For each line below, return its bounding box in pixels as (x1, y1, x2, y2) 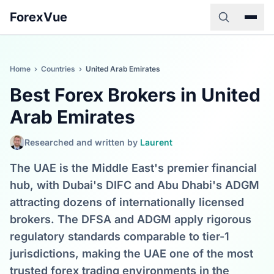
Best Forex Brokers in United (10, 84, 261, 106)
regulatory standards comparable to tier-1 (10, 230, 229, 243)
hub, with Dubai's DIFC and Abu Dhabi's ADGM (10, 179, 259, 191)
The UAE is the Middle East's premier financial (10, 161, 257, 174)
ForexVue (10, 10, 67, 24)
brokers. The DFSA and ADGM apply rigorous (10, 213, 251, 226)
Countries (41, 64, 75, 73)
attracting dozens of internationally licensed (10, 196, 244, 209)
